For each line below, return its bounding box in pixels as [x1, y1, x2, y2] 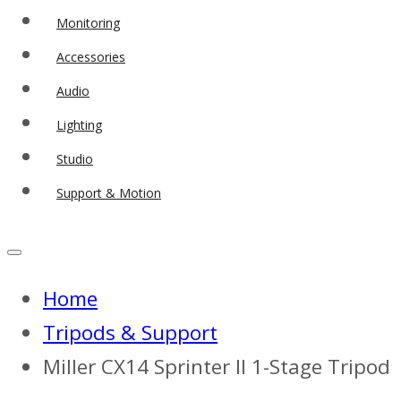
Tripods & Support [43, 319, 218, 347]
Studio [56, 150, 93, 168]
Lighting [56, 116, 102, 134]
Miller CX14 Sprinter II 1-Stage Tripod [43, 353, 390, 381]
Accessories [56, 48, 125, 66]
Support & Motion [56, 184, 161, 202]
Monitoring [56, 14, 120, 32]
